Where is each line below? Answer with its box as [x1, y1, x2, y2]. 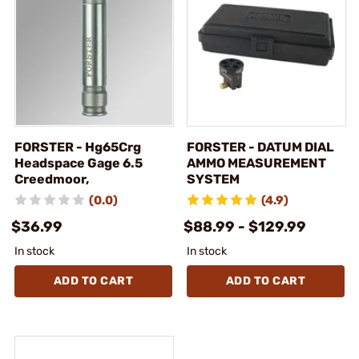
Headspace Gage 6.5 [14, 155, 143, 171]
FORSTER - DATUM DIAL [187, 139, 334, 155]
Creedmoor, [14, 171, 89, 187]
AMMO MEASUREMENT [187, 155, 326, 171]
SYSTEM [187, 171, 240, 187]
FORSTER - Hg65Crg [14, 139, 141, 155]
